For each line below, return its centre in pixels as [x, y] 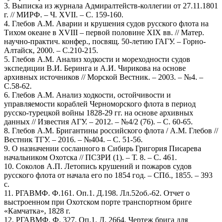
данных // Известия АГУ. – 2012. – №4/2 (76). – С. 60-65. [98, 121]
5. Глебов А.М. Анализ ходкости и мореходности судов [97, 59]
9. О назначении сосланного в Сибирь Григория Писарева [103, 148]
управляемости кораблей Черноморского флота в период [100, 104]
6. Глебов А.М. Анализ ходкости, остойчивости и [87, 95]
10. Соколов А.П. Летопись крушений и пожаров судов [98, 166]
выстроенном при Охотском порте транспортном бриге [98, 202]
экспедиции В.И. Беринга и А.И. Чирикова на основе [95, 68]
